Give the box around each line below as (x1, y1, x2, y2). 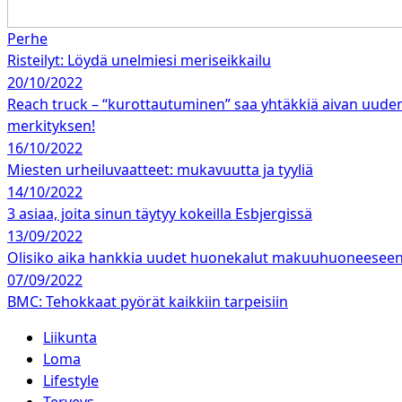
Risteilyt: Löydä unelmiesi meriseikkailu (7, 49, 271, 70)
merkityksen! (7, 115, 95, 135)
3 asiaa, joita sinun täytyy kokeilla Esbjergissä (7, 203, 312, 223)
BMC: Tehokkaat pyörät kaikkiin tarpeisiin (7, 291, 288, 311)
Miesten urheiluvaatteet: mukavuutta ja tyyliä (7, 159, 313, 179)
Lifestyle (43, 370, 99, 390)
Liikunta (43, 327, 97, 347)
